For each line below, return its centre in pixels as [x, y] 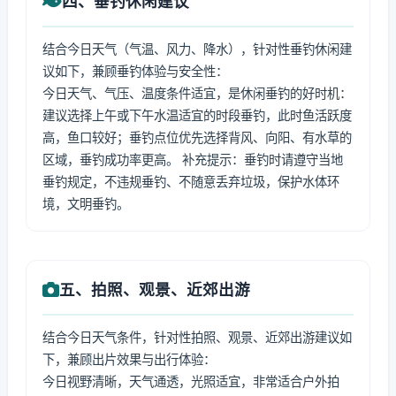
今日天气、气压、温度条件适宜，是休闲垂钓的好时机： [197, 93]
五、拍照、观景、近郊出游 [155, 289]
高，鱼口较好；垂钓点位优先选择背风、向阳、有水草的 [197, 137]
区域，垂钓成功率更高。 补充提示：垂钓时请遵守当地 [193, 160]
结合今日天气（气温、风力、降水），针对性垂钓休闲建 [197, 49]
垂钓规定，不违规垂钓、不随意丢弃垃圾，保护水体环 [191, 182]
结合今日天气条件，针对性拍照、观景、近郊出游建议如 [197, 337]
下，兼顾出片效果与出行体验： [129, 359]
